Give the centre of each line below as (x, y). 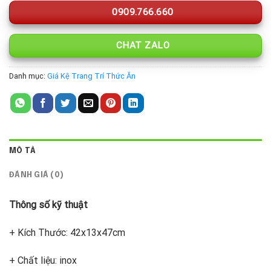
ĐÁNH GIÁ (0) (37, 175)
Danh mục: (28, 76)
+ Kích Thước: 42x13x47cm (67, 233)
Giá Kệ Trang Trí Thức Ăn (91, 76)
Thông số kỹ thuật (48, 205)
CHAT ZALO (142, 45)
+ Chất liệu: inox (43, 260)
